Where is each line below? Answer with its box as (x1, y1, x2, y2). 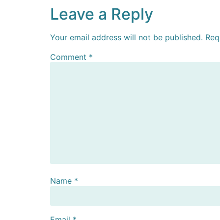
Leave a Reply (50, 4, 153, 24)
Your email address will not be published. (50, 32, 203, 42)
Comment (50, 52, 89, 62)
